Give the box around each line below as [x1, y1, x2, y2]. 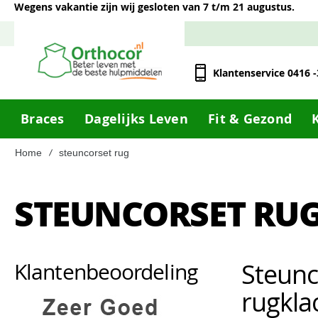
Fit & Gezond [208, 109, 292, 128]
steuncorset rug [59, 147, 129, 159]
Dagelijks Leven [84, 109, 188, 128]
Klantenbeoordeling [14, 258, 197, 287]
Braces [21, 109, 65, 128]
